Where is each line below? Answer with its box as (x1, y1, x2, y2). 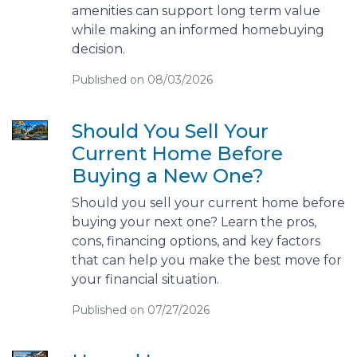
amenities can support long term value (71, 2, 320, 18)
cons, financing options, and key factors (71, 233, 320, 249)
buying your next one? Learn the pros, (71, 214, 316, 229)
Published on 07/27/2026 (71, 302, 210, 317)
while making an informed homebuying (71, 22, 324, 37)
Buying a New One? (71, 163, 264, 187)
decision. (71, 41, 125, 57)
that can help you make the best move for (71, 252, 342, 268)
